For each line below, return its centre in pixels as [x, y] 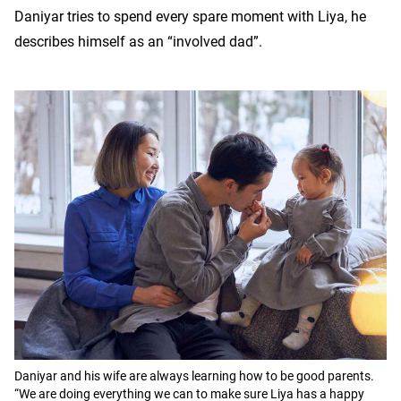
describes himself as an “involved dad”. [138, 42]
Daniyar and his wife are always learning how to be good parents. [194, 375]
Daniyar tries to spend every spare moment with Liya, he [190, 17]
